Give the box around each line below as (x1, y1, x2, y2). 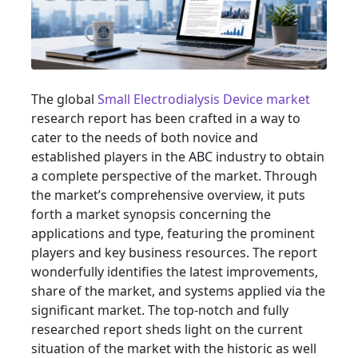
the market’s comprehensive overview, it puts (31, 186, 305, 205)
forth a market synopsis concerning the (31, 205, 271, 224)
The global (31, 90, 97, 109)
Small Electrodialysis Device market (97, 90, 310, 109)
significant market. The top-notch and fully (31, 301, 288, 320)
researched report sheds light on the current (31, 320, 303, 339)
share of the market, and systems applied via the (31, 282, 325, 300)
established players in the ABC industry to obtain (31, 148, 324, 166)
